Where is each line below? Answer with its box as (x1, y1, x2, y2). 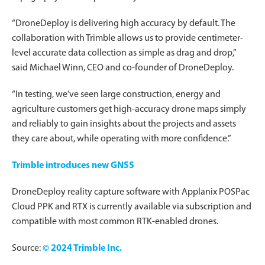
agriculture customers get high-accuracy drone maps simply (12, 104, 246, 114)
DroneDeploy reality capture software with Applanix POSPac (12, 187, 250, 197)
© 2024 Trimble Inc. (43, 243, 122, 253)
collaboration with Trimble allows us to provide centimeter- (12, 33, 243, 43)
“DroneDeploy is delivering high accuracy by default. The (12, 18, 235, 28)
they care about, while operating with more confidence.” (12, 134, 231, 144)
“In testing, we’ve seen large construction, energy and (12, 89, 221, 99)
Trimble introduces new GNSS (12, 160, 134, 170)
